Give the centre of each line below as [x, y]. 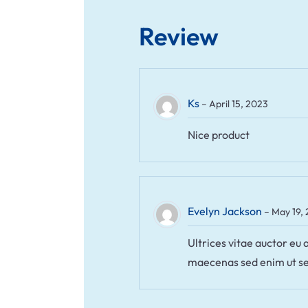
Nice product [219, 134]
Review [179, 36]
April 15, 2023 [239, 103]
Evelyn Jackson [226, 211]
